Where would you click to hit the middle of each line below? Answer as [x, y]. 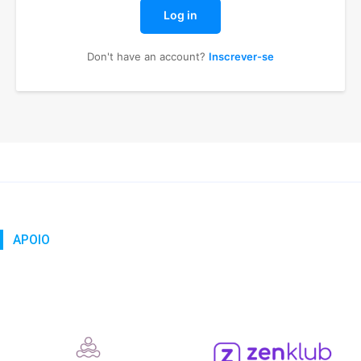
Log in [180, 15]
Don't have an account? [148, 57]
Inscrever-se [241, 57]
